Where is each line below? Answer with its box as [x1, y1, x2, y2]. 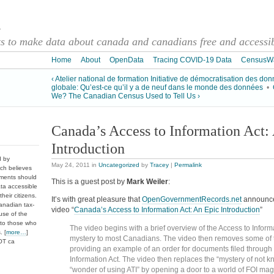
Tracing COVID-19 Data [153, 56, 232, 65]
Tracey [150, 161, 169, 169]
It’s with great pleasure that [51, 195, 142, 204]
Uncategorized [98, 161, 139, 169]
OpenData [109, 56, 144, 65]
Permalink [174, 161, 202, 169]
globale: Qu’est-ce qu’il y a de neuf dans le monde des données [51, 83, 263, 92]
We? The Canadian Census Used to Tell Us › [51, 92, 200, 101]
